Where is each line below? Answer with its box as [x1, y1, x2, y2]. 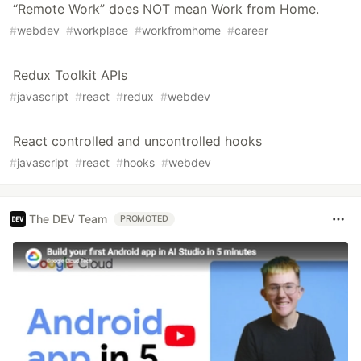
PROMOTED [120, 213, 169, 224]
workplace [73, 23, 128, 37]
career [234, 23, 268, 37]
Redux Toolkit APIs [13, 66, 127, 83]
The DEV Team [29, 212, 107, 226]
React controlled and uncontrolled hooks [13, 132, 262, 149]
